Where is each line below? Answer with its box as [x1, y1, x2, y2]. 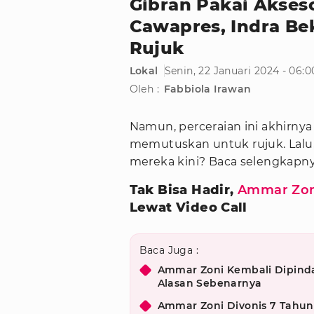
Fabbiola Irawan [163, 83, 252, 96]
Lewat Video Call [129, 200, 247, 216]
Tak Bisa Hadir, [129, 182, 238, 198]
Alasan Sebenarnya [157, 277, 262, 290]
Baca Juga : [139, 244, 198, 257]
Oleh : [129, 83, 159, 96]
